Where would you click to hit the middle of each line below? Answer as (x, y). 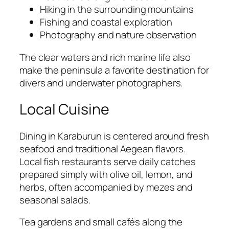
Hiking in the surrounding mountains (117, 9)
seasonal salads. (55, 200)
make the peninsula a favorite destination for (114, 70)
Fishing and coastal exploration (106, 22)
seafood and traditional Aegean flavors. (103, 148)
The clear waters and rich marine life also (105, 57)
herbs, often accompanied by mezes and (106, 187)
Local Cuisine (64, 109)
